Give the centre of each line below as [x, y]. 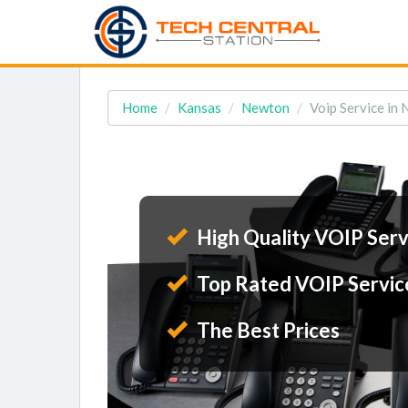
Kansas [199, 107]
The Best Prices [266, 330]
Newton [265, 107]
